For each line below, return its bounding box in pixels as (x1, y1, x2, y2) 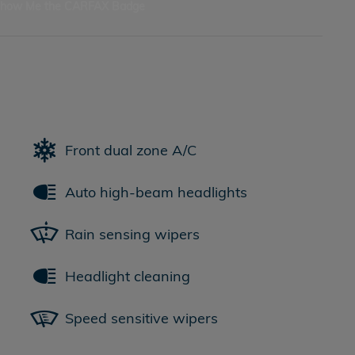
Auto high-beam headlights (65, 182, 247, 201)
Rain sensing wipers (65, 224, 200, 243)
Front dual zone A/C (65, 140, 197, 159)
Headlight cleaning (65, 266, 190, 285)
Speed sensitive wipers (65, 308, 218, 327)
